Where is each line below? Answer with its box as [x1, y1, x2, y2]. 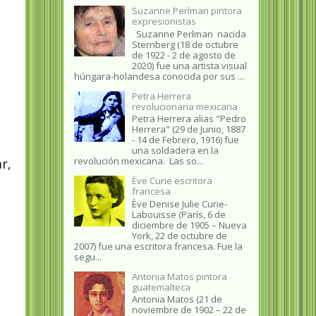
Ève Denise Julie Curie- [131, 197, 227, 210]
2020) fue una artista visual [131, 59, 247, 72]
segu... [73, 250, 102, 263]
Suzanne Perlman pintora [131, 4, 242, 17]
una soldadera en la [131, 144, 219, 157]
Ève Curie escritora [131, 174, 212, 188]
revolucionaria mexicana [131, 99, 238, 113]
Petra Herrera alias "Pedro [131, 112, 246, 126]
